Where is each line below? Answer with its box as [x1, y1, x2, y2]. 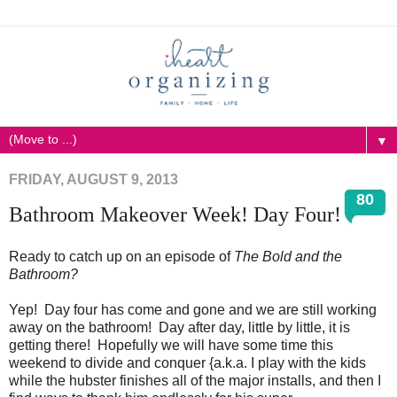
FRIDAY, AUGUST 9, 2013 [9, 171, 178, 187]
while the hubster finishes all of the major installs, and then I [9, 372, 381, 388]
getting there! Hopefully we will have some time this [9, 337, 333, 353]
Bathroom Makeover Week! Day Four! [9, 201, 341, 226]
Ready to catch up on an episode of [9, 248, 234, 264]
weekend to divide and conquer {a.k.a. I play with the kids [9, 354, 366, 370]
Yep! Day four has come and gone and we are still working [9, 301, 377, 317]
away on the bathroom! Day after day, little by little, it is [9, 319, 350, 335]
